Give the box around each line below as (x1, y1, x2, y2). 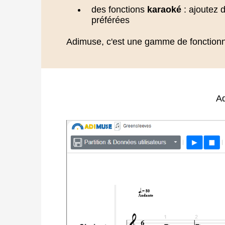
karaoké (147, 5, 181, 15)
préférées (91, 15, 130, 25)
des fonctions (91, 5, 147, 15)
